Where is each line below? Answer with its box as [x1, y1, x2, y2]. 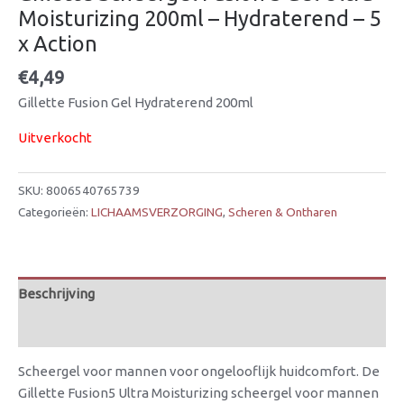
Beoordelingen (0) [18, 321, 129, 337]
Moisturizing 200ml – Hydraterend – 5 [18, 5, 381, 30]
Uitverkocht [18, 129, 92, 145]
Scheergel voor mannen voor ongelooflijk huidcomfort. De [18, 363, 380, 379]
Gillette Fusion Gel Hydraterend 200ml [18, 94, 253, 110]
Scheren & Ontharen [228, 204, 337, 219]
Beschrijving [18, 286, 95, 302]
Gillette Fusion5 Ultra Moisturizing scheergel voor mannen [18, 384, 379, 400]
